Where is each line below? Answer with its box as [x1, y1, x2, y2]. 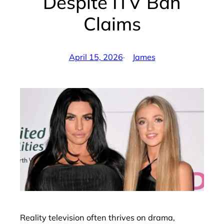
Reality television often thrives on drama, [20, 212, 175, 222]
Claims [83, 12, 141, 35]
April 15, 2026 [68, 52, 123, 62]
